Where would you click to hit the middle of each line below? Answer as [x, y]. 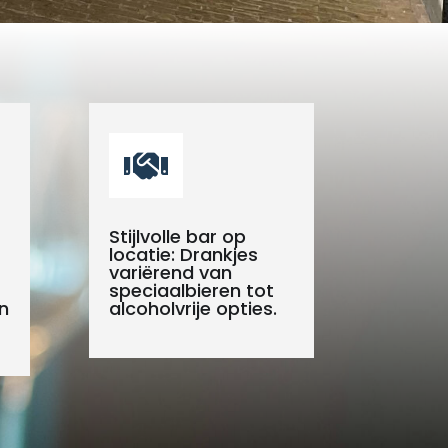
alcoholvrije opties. [193, 309]
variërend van [171, 273]
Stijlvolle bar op [178, 237]
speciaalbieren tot [192, 291]
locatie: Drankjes [184, 255]
